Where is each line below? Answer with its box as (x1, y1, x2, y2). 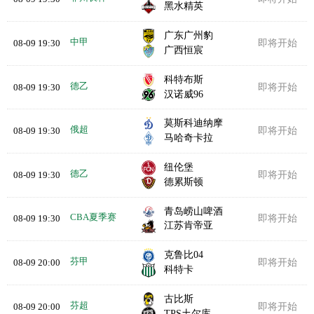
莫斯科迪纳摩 (164, 117, 224, 128)
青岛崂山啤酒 (164, 205, 224, 217)
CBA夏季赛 (69, 212, 116, 223)
